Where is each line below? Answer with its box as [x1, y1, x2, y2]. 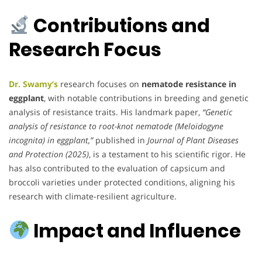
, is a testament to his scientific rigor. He [89, 148, 246, 160]
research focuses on [60, 78, 142, 89]
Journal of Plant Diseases [147, 134, 239, 146]
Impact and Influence [30, 218, 242, 244]
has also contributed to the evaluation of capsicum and [9, 162, 225, 174]
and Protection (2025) [9, 148, 89, 160]
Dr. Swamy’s [9, 78, 58, 89]
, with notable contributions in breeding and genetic [44, 92, 249, 104]
